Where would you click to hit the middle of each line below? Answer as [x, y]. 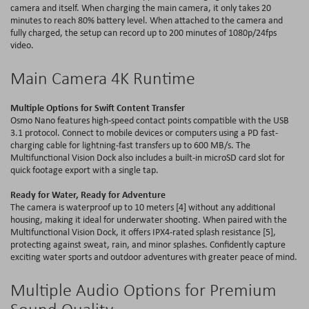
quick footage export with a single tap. [84, 169]
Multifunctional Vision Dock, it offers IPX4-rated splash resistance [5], [143, 231]
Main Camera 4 [65, 78]
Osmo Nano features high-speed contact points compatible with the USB [150, 120]
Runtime [162, 78]
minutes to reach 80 [49, 20]
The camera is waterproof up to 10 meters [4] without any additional [143, 207]
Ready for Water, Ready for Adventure [88, 194]
